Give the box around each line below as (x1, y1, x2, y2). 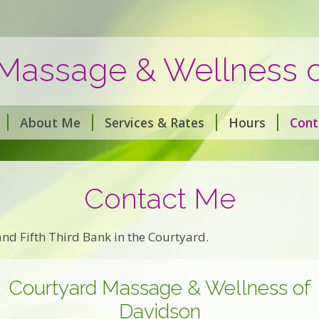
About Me (19, 113, 80, 131)
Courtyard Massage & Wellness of (8, 276, 311, 300)
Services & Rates (104, 113, 204, 131)
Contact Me (83, 182, 236, 216)
